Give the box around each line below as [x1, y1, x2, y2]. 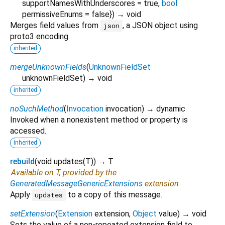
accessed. [10, 126, 46, 136]
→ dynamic [146, 103, 185, 114]
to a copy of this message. [65, 189, 162, 199]
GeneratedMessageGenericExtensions [10, 178, 143, 188]
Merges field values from [10, 20, 100, 30]
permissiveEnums [22, 9, 83, 19]
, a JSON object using [122, 20, 198, 30]
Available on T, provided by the [11, 167, 117, 177]
